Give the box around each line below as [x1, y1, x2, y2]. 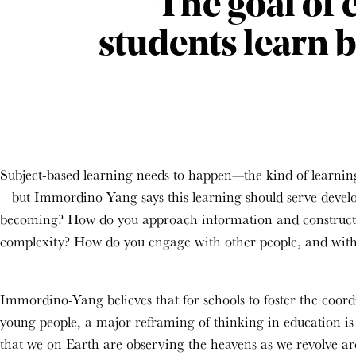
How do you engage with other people [74, 232, 297, 250]
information [202, 210, 273, 228]
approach [142, 210, 202, 228]
